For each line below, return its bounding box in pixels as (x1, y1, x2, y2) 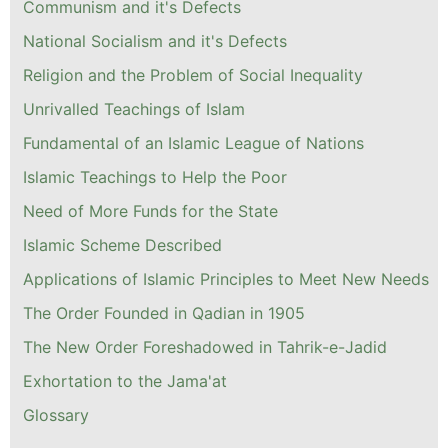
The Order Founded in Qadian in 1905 (23, 303, 305, 324)
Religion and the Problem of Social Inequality (23, 65, 363, 86)
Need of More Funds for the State (23, 201, 278, 222)
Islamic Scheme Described (23, 235, 222, 256)
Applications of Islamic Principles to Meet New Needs (23, 269, 429, 290)
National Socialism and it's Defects (23, 31, 287, 52)
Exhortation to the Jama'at (23, 371, 227, 392)
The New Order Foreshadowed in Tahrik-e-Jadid (23, 337, 387, 358)
